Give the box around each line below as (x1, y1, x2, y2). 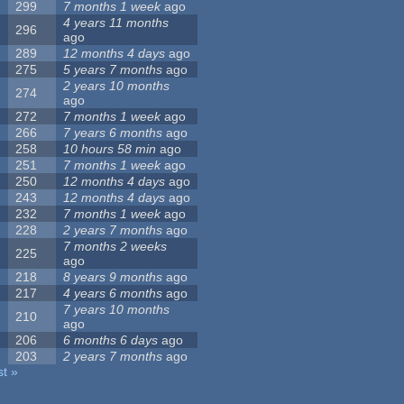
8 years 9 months (63, 270, 163, 285)
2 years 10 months (63, 78, 170, 94)
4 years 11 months (63, 15, 170, 31)
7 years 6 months (63, 125, 163, 141)
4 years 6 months (63, 286, 163, 301)
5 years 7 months (63, 62, 163, 78)
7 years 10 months (63, 302, 170, 317)
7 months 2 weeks (63, 239, 168, 254)
